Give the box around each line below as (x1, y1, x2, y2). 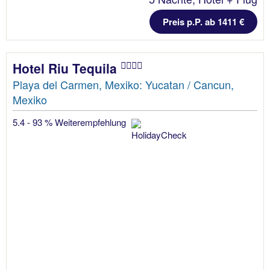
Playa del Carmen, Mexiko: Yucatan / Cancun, (13, 76, 234, 92)
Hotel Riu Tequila (13, 58, 121, 77)
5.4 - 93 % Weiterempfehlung (13, 115, 128, 128)
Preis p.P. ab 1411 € (163, 14, 244, 28)
